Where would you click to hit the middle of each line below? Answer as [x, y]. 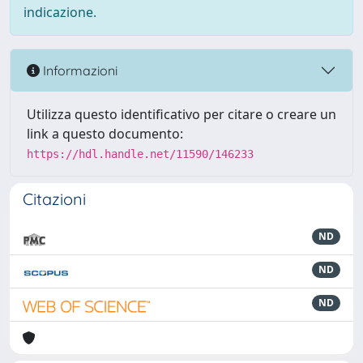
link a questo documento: [105, 134]
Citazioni [54, 199]
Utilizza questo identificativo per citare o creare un [181, 114]
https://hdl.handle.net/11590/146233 [140, 154]
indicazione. [60, 12]
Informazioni [79, 70]
